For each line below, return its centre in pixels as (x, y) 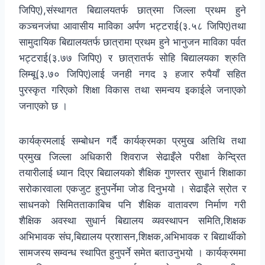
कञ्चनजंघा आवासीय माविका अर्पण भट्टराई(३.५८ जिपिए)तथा (132, 26)
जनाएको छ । (43, 106)
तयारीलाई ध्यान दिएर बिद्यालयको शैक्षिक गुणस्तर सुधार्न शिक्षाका (132, 173)
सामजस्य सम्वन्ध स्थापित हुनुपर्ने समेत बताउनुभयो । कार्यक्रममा (132, 253)
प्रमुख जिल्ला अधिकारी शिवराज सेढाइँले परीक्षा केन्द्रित (132, 157)
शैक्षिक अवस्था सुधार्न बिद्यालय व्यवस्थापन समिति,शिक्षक (132, 221)
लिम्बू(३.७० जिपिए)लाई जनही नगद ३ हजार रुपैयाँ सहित (132, 74)
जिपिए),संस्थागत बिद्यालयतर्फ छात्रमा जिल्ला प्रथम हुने (132, 10)
